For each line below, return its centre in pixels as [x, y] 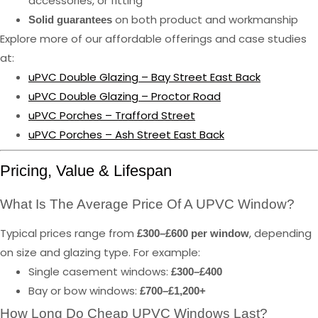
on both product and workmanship [205, 20]
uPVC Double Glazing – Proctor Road [125, 97]
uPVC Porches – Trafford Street [112, 116]
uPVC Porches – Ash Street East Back [126, 135]
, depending [280, 233]
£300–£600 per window [193, 233]
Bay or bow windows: [84, 290]
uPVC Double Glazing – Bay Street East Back [144, 77]
